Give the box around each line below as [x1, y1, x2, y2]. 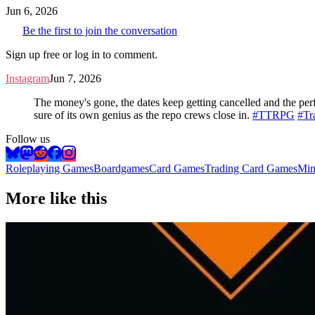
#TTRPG [252, 108, 295, 121]
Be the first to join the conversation [22, 24, 177, 37]
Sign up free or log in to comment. [6, 48, 157, 60]
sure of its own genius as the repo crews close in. [34, 108, 252, 121]
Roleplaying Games [6, 162, 94, 174]
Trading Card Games [205, 162, 297, 174]
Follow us [6, 132, 50, 145]
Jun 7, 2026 [49, 72, 101, 84]
